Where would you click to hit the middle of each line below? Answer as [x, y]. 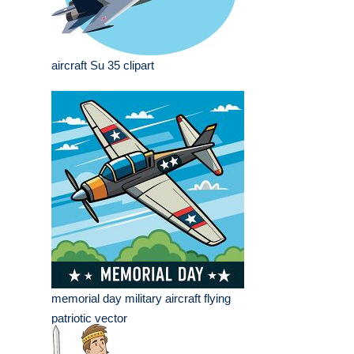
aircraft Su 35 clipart [103, 66]
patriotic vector [89, 318]
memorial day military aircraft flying [141, 299]
